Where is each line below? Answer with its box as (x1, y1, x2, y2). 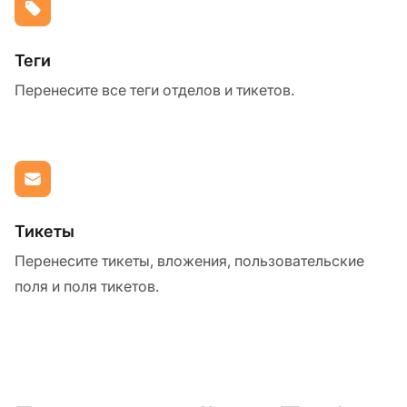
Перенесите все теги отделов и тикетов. (15, 80, 294, 99)
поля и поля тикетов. (15, 276, 159, 295)
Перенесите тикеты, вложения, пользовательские (15, 251, 364, 270)
